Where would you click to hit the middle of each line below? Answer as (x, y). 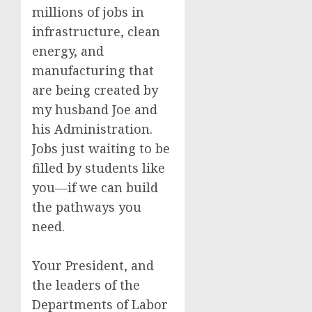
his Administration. (92, 129)
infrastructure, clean (96, 31)
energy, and (68, 51)
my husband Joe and (95, 109)
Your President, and (93, 265)
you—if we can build (95, 187)
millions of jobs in (88, 12)
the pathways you (87, 207)
